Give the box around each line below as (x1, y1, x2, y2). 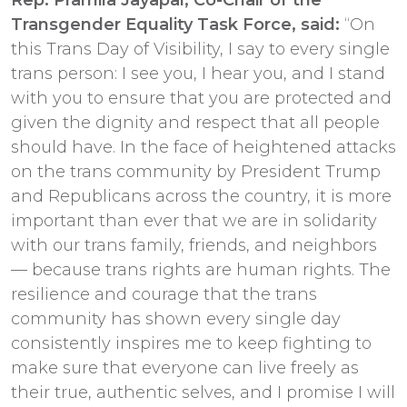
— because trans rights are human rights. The (11, 259, 391, 280)
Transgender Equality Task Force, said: (11, 14, 340, 35)
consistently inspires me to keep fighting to (11, 333, 372, 353)
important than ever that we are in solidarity (11, 210, 377, 231)
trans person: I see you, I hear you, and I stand (11, 63, 385, 84)
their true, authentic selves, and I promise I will (11, 382, 395, 402)
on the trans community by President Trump (11, 161, 381, 182)
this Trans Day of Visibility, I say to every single (11, 38, 390, 59)
